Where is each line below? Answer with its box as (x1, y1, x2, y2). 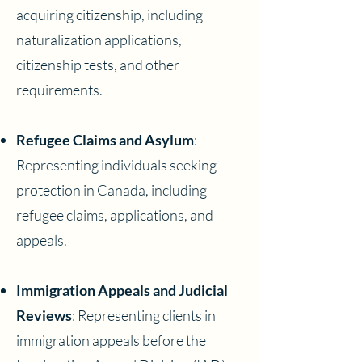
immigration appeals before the (16, 331, 206, 349)
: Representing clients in (72, 306, 216, 324)
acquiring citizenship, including (16, 6, 203, 23)
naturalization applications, (16, 31, 182, 48)
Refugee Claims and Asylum (16, 131, 194, 149)
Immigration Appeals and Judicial (16, 281, 228, 299)
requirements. (16, 81, 103, 99)
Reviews (16, 306, 72, 324)
